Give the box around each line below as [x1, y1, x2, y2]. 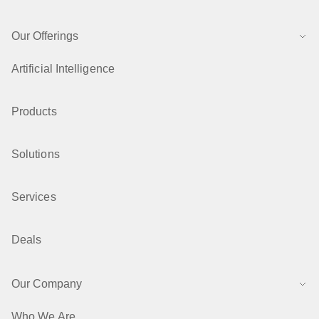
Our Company [11, 278, 82, 290]
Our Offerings [11, 30, 78, 42]
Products [11, 105, 57, 117]
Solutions [11, 148, 60, 160]
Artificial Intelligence [11, 63, 115, 75]
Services [11, 191, 56, 203]
